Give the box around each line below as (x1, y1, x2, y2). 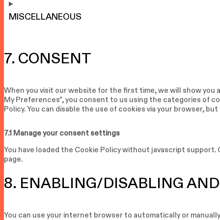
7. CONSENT (4, 50, 91, 66)
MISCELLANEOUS (9, 12, 82, 22)
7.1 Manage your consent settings (4, 129, 120, 137)
